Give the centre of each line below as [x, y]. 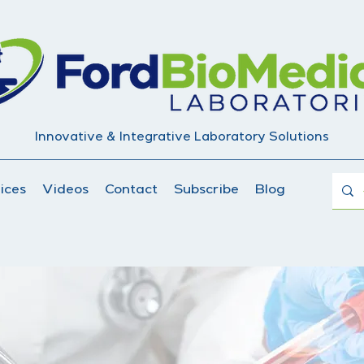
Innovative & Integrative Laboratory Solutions [182, 138]
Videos [65, 191]
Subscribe [206, 191]
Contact [131, 191]
